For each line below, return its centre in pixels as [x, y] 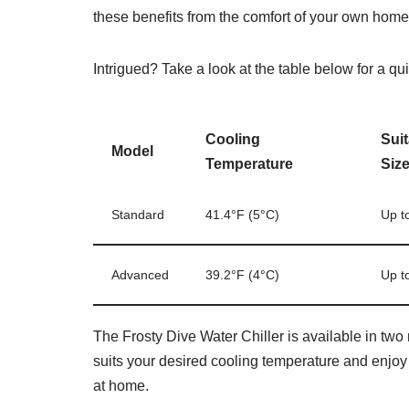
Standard [138, 215]
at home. [121, 386]
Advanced [140, 275]
